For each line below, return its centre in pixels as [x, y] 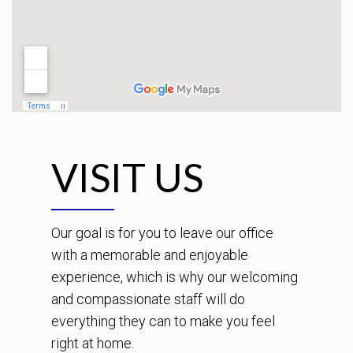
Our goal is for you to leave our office [162, 232]
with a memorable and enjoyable [150, 255]
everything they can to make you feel [163, 321]
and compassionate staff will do [148, 299]
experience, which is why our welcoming [175, 277]
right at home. [93, 343]
